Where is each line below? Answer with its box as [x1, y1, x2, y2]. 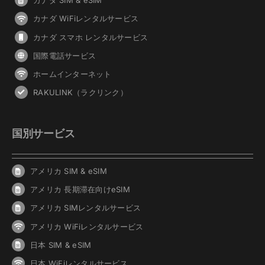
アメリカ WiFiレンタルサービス [30, 221, 144, 231]
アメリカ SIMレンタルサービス [30, 203, 141, 213]
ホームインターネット [33, 69, 112, 79]
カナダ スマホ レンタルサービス [33, 32, 148, 42]
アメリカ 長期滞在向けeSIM [30, 185, 130, 195]
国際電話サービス [33, 50, 96, 60]
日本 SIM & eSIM [30, 240, 92, 250]
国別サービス [11, 127, 75, 140]
